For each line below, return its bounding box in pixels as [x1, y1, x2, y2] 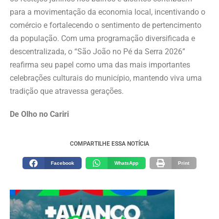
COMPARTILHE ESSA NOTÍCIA [70, 140, 149, 148]
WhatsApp [114, 160, 138, 166]
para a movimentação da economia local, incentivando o [10, 7, 205, 17]
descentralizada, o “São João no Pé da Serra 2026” [10, 47, 185, 57]
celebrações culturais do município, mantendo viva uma [10, 73, 202, 83]
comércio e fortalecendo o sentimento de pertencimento [10, 21, 201, 30]
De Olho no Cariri [10, 109, 69, 119]
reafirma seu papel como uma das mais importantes [10, 60, 190, 70]
